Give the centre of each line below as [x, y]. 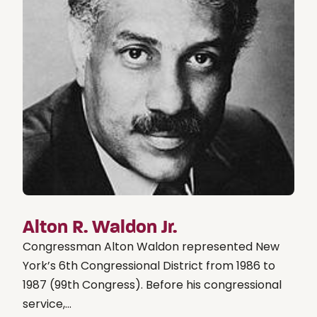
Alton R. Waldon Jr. [100, 227]
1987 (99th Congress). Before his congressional [152, 284]
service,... [47, 304]
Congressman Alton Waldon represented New [151, 246]
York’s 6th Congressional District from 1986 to [149, 265]
